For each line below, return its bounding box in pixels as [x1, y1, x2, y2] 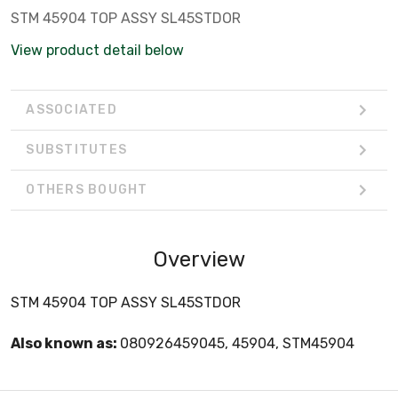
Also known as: [11, 334, 120, 352]
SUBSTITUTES [26, 142, 127, 158]
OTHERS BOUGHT [26, 182, 148, 198]
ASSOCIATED [26, 102, 117, 118]
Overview [153, 246, 245, 272]
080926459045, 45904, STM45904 [120, 334, 354, 352]
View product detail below [11, 41, 184, 59]
